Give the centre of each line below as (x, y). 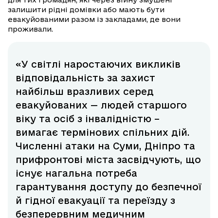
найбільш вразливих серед (85, 92)
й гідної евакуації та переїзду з (95, 201)
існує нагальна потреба (76, 173)
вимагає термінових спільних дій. (103, 133)
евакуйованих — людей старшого (101, 105)
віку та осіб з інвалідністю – (88, 119)
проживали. (31, 29)
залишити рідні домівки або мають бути (86, 10)
